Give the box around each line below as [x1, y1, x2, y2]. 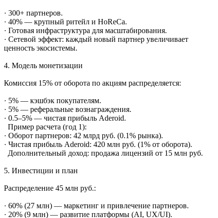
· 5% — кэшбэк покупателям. [4, 96, 101, 105]
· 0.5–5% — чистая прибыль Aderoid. [4, 113, 126, 122]
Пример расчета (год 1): [4, 122, 87, 131]
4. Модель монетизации [4, 61, 83, 70]
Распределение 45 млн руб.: [4, 183, 96, 192]
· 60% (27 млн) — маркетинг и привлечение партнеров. [4, 201, 189, 210]
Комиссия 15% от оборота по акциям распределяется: [4, 78, 181, 87]
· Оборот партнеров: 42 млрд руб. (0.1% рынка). [4, 131, 163, 140]
